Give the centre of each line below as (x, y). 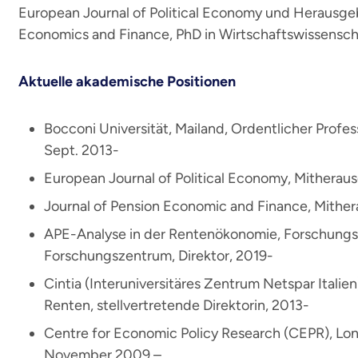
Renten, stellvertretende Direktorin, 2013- (177, 305)
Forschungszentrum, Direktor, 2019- (159, 256)
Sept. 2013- (82, 150)
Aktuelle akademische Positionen (127, 82)
